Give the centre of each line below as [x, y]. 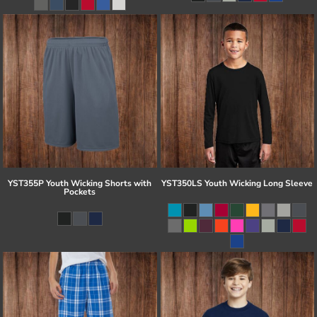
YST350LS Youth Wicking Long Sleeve [237, 184]
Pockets [80, 192]
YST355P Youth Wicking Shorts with [80, 184]
